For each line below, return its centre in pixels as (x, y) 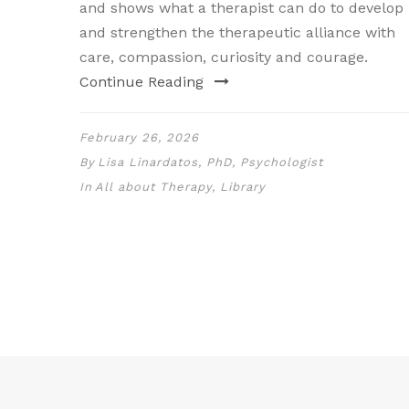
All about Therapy (153, 186)
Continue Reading (142, 81)
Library (243, 186)
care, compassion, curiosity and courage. (224, 57)
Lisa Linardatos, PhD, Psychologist (210, 162)
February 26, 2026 (139, 137)
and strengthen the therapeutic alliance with (237, 32)
